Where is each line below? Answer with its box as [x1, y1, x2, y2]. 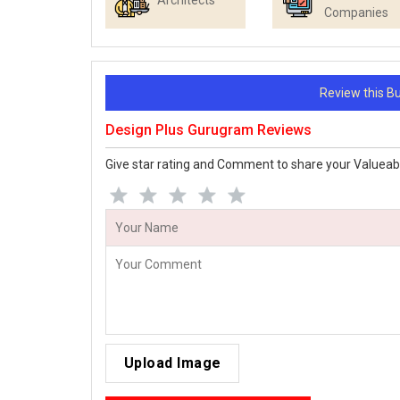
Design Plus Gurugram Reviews [105, 121, 312, 139]
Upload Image [123, 354, 221, 372]
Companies [324, 5, 388, 21]
